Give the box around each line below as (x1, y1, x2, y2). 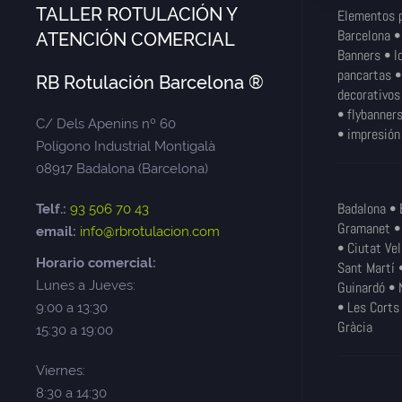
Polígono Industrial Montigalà (36, 138, 215, 155)
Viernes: (36, 363, 85, 380)
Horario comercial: (36, 255, 156, 272)
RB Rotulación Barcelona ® (36, 72, 264, 94)
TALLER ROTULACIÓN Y (36, 4, 237, 26)
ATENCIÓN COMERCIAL (36, 29, 235, 51)
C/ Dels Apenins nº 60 (36, 116, 176, 133)
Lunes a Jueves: (36, 277, 135, 294)
